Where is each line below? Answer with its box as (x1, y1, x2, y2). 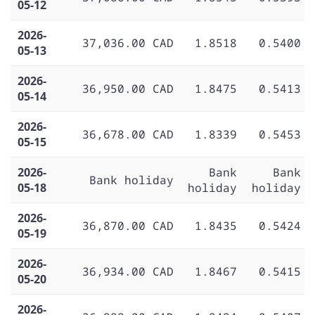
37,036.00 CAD (82, 34, 174, 51)
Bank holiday (89, 172, 174, 188)
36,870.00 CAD (82, 217, 174, 233)
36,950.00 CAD (82, 80, 174, 96)
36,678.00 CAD (82, 126, 174, 142)
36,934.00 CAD (82, 263, 174, 279)
